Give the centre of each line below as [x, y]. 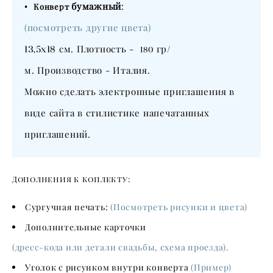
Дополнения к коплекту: [71, 179]
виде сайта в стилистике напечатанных [117, 113]
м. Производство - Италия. [89, 70]
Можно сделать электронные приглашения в [129, 91]
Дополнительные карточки [85, 227]
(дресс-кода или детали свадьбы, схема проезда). [121, 247]
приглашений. [58, 134]
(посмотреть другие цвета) [88, 27]
